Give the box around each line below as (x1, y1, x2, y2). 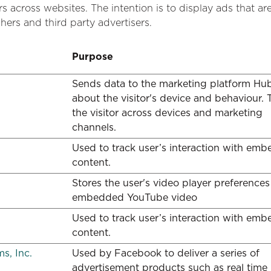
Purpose (72, 51, 113, 62)
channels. (72, 122, 116, 133)
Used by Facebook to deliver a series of (72, 247, 260, 259)
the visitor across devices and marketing (72, 107, 263, 119)
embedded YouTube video (72, 192, 197, 203)
